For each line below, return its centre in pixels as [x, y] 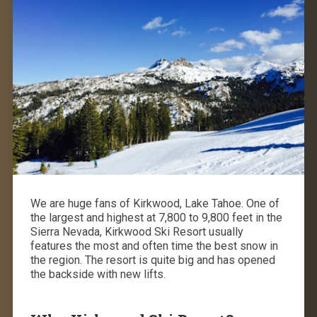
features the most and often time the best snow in [154, 246]
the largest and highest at [94, 217]
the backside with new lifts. [98, 274]
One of [263, 203]
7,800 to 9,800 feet [205, 217]
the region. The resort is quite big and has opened [152, 260]
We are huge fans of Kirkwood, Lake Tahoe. [137, 203]
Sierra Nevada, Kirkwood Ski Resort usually [137, 231]
